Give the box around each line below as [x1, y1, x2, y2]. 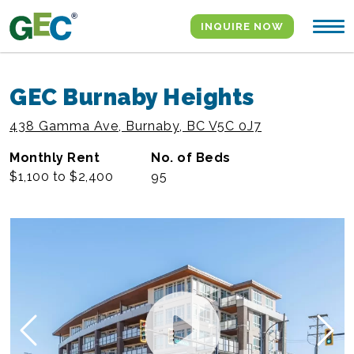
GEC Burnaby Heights [9, 84, 254, 111]
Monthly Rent [9, 150, 100, 165]
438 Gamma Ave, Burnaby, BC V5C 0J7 [9, 119, 262, 134]
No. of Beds [151, 150, 231, 165]
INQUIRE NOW [201, 20, 284, 32]
